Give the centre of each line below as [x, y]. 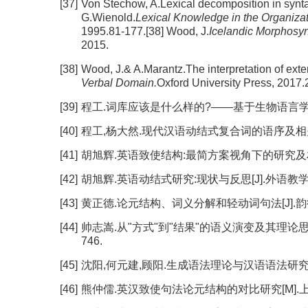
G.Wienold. [108, 18]
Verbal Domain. [119, 83]
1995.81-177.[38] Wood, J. [145, 31]
